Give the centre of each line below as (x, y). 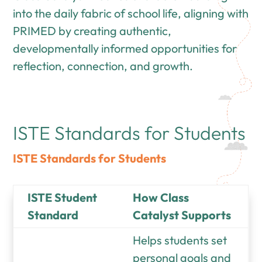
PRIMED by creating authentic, (92, 30)
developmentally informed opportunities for (125, 48)
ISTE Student (63, 197)
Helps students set (180, 240)
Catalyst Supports (182, 215)
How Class (161, 197)
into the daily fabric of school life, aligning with (131, 13)
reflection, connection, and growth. (103, 65)
